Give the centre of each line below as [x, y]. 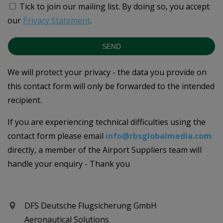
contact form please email [56, 136]
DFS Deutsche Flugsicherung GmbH [91, 206]
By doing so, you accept [166, 6]
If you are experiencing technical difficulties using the [107, 122]
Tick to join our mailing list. [70, 6]
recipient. [25, 100]
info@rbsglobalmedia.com [159, 136]
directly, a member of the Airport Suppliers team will [105, 150]
